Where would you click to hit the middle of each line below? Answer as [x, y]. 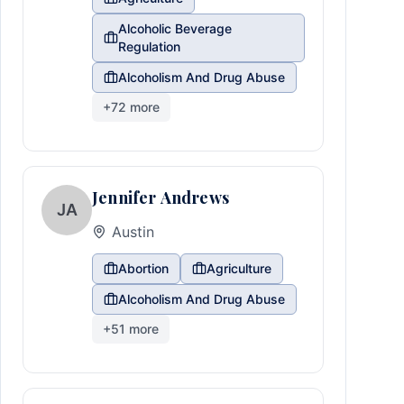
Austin [133, 232]
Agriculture [239, 268]
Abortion [143, 268]
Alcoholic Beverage [174, 28]
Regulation [149, 46]
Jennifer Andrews [161, 197]
